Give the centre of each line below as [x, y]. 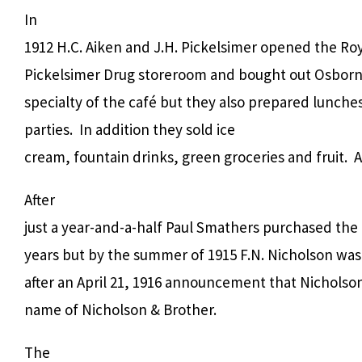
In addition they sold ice [157, 129]
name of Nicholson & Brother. [120, 309]
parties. [48, 129]
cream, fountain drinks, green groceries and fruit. [186, 156]
